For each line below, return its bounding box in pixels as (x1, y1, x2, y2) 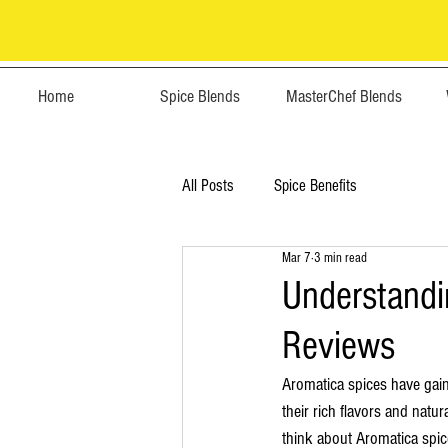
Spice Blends (160, 86, 240, 107)
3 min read (314, 250, 367, 267)
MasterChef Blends (286, 86, 402, 107)
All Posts (182, 176, 234, 196)
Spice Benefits (274, 176, 357, 196)
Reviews (282, 322, 395, 368)
